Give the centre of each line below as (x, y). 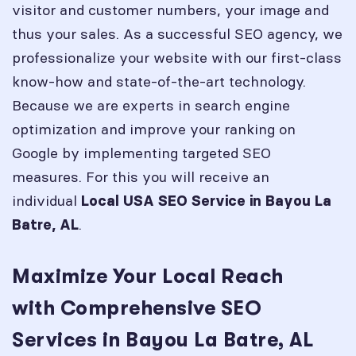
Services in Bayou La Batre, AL (163, 340)
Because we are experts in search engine (151, 105)
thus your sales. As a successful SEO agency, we (177, 34)
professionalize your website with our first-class (177, 58)
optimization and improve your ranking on (154, 129)
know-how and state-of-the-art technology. (159, 81)
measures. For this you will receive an (141, 177)
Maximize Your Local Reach (148, 276)
